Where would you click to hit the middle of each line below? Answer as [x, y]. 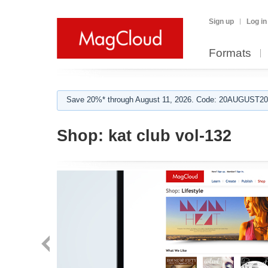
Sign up [221, 22]
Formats [230, 53]
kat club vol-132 [167, 136]
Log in [257, 22]
